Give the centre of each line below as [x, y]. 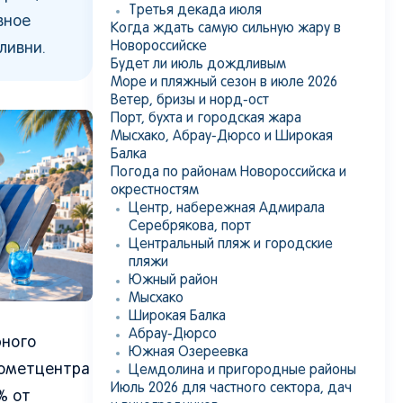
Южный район [173, 281]
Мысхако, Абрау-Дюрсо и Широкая [222, 137]
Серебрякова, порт [190, 227]
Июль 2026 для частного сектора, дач [231, 389]
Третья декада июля [195, 11]
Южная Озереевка [188, 353]
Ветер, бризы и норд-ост [190, 101]
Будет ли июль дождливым [198, 65]
